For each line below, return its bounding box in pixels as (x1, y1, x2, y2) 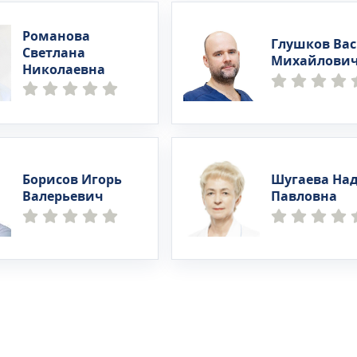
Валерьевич (22, 187, 104, 206)
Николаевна (22, 60, 106, 80)
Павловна (270, 187, 337, 206)
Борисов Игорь (22, 171, 123, 190)
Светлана (22, 43, 86, 63)
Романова (22, 26, 91, 46)
